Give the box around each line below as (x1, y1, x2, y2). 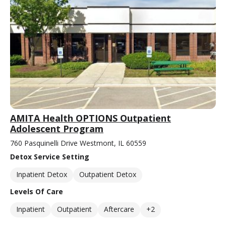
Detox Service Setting (10, 151, 89, 161)
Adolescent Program (10, 122, 103, 135)
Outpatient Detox (79, 169, 136, 179)
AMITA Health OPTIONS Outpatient (10, 111, 171, 124)
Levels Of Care (10, 186, 63, 196)
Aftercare (104, 204, 134, 214)
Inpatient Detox (16, 169, 67, 179)
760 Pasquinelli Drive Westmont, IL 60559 (10, 138, 146, 148)
